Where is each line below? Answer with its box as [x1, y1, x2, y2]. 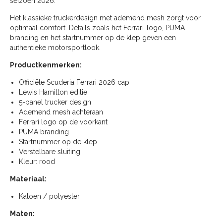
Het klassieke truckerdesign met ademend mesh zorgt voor [10, 14, 201, 22]
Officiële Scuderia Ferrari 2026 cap [19, 78, 129, 87]
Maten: [10, 210, 35, 218]
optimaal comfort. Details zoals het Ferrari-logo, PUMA [10, 24, 185, 32]
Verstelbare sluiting [19, 148, 80, 156]
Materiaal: [10, 175, 47, 183]
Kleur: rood [19, 158, 55, 166]
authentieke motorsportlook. [10, 44, 101, 52]
